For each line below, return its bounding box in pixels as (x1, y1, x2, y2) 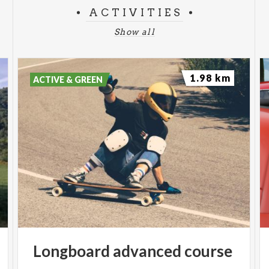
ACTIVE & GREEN (33, 74, 103, 85)
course (184, 241, 233, 261)
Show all (113, 27, 156, 37)
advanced (113, 241, 182, 261)
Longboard (33, 241, 110, 261)
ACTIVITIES (89, 7, 184, 19)
